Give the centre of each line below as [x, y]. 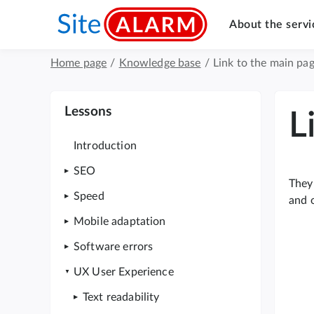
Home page [79, 63]
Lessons [88, 112]
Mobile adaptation [120, 221]
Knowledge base [160, 63]
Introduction [105, 146]
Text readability [121, 297]
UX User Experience [124, 272]
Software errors [114, 247]
